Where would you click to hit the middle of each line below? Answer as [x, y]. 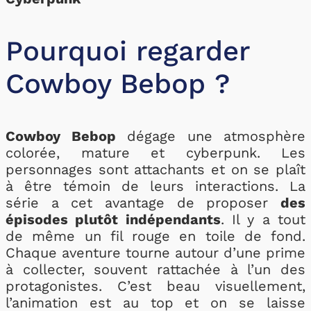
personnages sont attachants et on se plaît [155, 169]
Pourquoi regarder [128, 51]
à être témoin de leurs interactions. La [155, 186]
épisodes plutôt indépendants [113, 219]
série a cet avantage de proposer [143, 203]
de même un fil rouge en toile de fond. [155, 236]
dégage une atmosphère [210, 136]
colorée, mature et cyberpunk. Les [155, 153]
